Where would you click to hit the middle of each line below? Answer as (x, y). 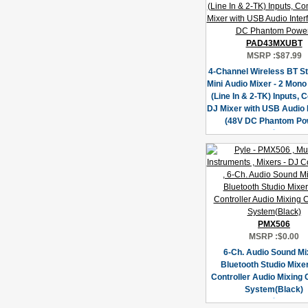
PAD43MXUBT (274, 43)
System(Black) (274, 289)
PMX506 (274, 224)
